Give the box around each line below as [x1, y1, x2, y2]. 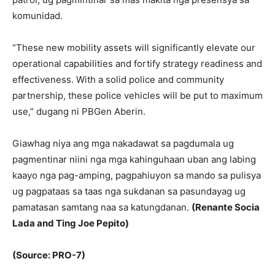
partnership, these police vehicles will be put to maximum [12, 90, 263, 102]
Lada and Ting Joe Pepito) [12, 217, 129, 230]
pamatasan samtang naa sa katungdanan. [12, 201, 192, 214]
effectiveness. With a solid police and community [12, 74, 224, 86]
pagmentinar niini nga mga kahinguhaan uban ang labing [12, 153, 256, 166]
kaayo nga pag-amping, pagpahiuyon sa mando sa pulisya [12, 169, 261, 182]
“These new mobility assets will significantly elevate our [12, 42, 255, 54]
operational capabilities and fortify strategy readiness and [12, 58, 262, 70]
